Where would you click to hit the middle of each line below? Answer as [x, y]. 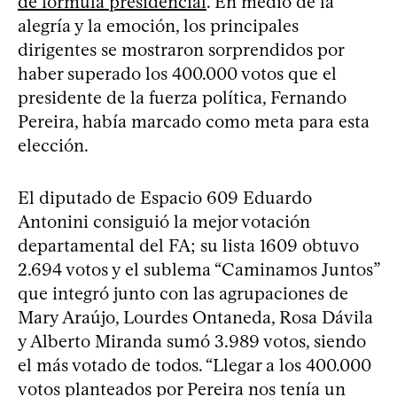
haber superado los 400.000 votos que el [177, 73]
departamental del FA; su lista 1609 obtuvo [188, 245]
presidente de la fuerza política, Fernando [182, 97]
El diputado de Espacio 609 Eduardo [165, 197]
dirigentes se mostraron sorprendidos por [181, 49]
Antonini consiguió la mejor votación [164, 221]
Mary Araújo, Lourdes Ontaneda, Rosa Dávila [195, 317]
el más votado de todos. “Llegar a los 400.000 [195, 365]
